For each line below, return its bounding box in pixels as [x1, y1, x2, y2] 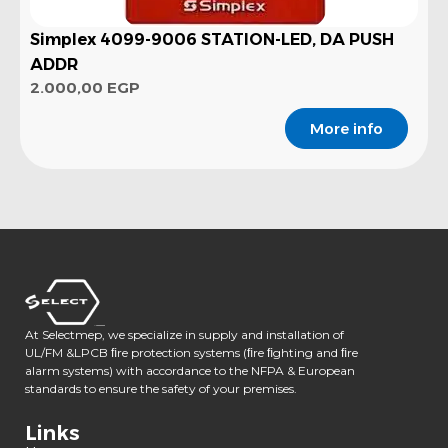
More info [310, 119, 383, 139]
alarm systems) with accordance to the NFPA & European [25, 363, 355, 379]
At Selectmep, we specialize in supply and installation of [25, 327, 344, 343]
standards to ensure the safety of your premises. [25, 381, 297, 397]
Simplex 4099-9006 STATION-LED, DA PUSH [30, 29, 394, 49]
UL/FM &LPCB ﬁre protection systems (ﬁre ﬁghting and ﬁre [25, 345, 358, 361]
